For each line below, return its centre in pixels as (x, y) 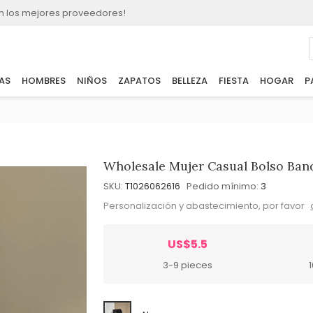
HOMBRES (43, 81)
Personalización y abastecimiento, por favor (205, 205)
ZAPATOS (139, 81)
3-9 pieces (188, 265)
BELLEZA (189, 81)
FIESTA (233, 81)
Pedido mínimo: (223, 186)
